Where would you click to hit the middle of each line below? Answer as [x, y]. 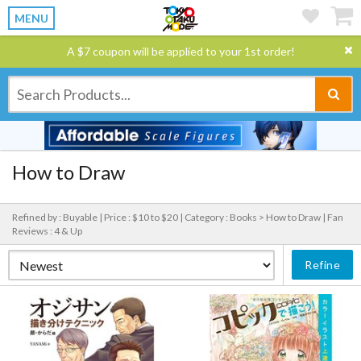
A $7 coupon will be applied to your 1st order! [180, 51]
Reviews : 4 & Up [47, 231]
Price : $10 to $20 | [144, 217]
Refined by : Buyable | [58, 217]
